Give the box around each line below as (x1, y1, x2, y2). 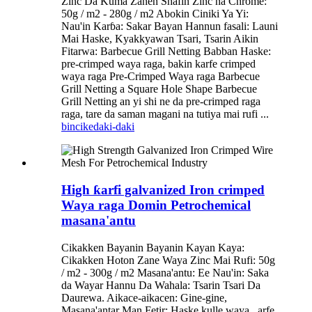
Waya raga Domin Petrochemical (61, 198, 251, 213)
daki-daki (93, 120, 134, 133)
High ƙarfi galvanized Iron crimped (61, 182, 265, 198)
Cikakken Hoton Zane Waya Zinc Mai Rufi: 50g (61, 253, 275, 266)
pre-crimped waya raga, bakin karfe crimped (61, 58, 256, 70)
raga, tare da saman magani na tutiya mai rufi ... (61, 108, 269, 120)
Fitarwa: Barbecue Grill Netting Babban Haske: (61, 45, 271, 58)
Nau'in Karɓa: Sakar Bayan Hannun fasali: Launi (61, 20, 278, 33)
